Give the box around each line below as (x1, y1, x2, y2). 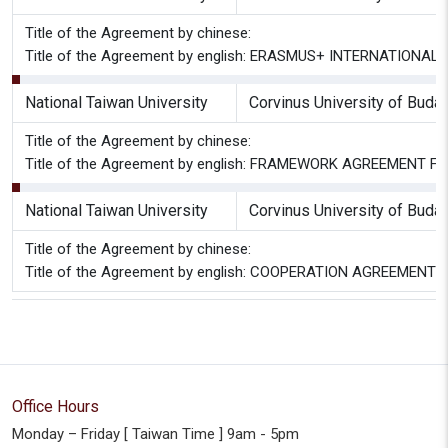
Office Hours (12, 397, 99, 416)
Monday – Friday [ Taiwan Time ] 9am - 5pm (12, 425, 299, 443)
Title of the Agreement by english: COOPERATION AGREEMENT (25, 263, 436, 281)
